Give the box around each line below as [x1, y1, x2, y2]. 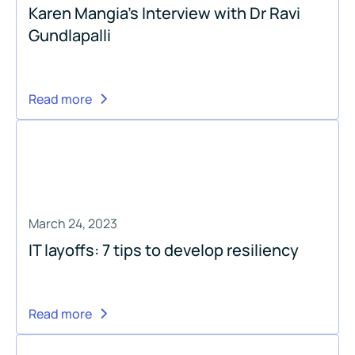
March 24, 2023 [29, 214, 117, 232]
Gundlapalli [29, 24, 111, 46]
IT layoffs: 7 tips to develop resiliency [29, 239, 299, 261]
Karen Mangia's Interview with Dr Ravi [29, 2, 300, 24]
